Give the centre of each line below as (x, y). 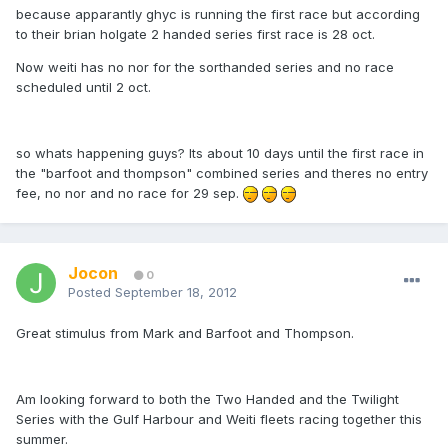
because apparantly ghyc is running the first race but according (218, 14)
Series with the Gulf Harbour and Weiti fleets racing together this (219, 419)
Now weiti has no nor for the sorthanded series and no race (205, 67)
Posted (91, 292)
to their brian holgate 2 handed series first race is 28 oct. (195, 34)
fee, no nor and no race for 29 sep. (129, 193)
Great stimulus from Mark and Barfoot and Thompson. (185, 333)
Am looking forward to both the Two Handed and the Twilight (207, 399)
